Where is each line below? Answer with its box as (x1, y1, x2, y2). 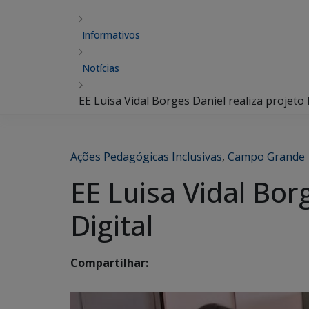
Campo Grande (228, 149, 305, 164)
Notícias (82, 61, 119, 74)
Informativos (82, 28, 140, 41)
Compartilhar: (70, 255, 148, 271)
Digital (70, 206, 153, 244)
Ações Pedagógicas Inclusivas (70, 149, 222, 164)
